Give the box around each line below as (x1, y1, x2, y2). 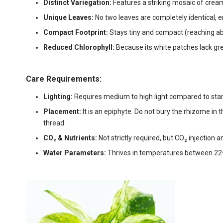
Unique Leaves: (43, 13, 95, 21)
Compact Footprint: (43, 28, 110, 36)
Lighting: (43, 92, 74, 101)
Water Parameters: (43, 148, 108, 157)
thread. (43, 118, 66, 127)
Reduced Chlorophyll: (43, 43, 116, 51)
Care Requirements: (26, 74, 102, 84)
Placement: (43, 107, 83, 115)
